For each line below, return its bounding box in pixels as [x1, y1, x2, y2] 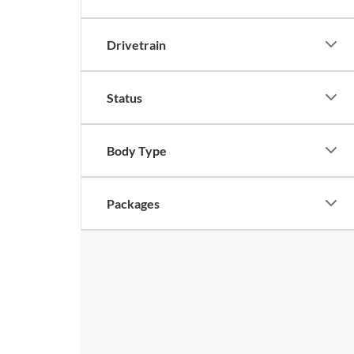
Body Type [107, 142, 167, 158]
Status [107, 89, 142, 105]
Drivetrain [107, 36, 166, 52]
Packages [107, 195, 160, 211]
